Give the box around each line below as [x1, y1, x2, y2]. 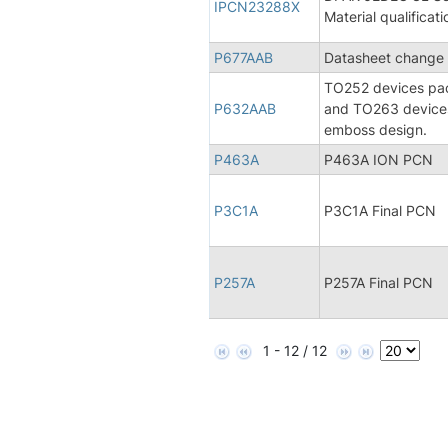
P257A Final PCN [324, 273, 433, 291]
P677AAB [214, 48, 273, 66]
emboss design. [324, 120, 427, 138]
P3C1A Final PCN [324, 201, 436, 219]
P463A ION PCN [324, 150, 433, 168]
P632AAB [214, 99, 276, 117]
